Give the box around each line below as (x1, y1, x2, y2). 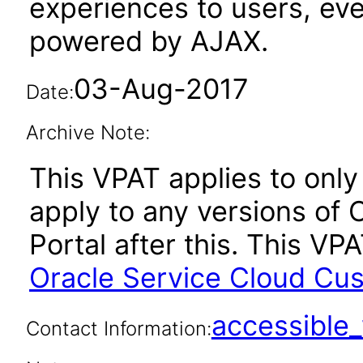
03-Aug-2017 (73, 72, 249, 105)
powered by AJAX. (29, 24, 268, 58)
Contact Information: (25, 317, 211, 340)
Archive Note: (25, 121, 150, 144)
